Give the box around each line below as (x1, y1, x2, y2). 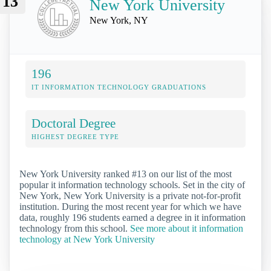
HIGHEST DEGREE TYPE (31, 132, 119, 140)
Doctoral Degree (31, 116, 116, 130)
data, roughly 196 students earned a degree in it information (19, 212, 246, 223)
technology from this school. (19, 223, 130, 233)
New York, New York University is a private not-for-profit (19, 190, 241, 201)
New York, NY (90, 15, 148, 26)
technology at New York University (19, 233, 155, 244)
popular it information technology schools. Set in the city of (19, 179, 245, 190)
